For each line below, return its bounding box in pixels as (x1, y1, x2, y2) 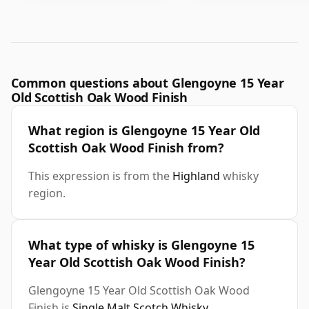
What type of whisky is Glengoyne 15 (28, 237, 255, 254)
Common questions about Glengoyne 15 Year (11, 74, 284, 92)
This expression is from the (28, 168, 172, 184)
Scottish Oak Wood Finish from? (28, 139, 224, 157)
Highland (172, 168, 220, 184)
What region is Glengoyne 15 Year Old (28, 122, 260, 139)
